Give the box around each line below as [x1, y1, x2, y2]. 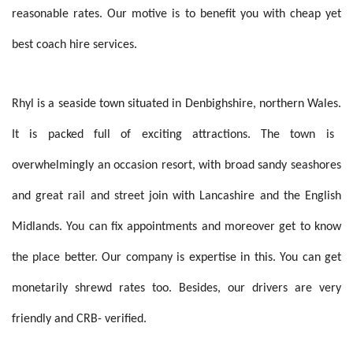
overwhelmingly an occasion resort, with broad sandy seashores [12, 159, 341, 172]
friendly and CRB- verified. [12, 313, 147, 325]
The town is [250, 128, 334, 141]
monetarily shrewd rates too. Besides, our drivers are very [12, 282, 341, 295]
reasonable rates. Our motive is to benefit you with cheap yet [12, 8, 341, 20]
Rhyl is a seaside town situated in [12, 98, 185, 110]
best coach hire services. [12, 39, 137, 51]
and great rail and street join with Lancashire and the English [12, 190, 341, 203]
